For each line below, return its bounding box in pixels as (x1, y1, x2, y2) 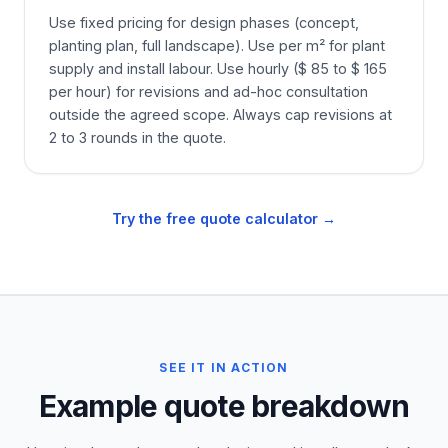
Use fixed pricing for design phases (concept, (49, 14, 359, 31)
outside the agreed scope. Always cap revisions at (49, 106, 392, 123)
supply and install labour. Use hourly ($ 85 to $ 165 (49, 60, 387, 77)
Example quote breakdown (38, 388, 410, 424)
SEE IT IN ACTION (159, 360, 289, 375)
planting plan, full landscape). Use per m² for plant (49, 37, 385, 54)
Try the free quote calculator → (112, 210, 336, 227)
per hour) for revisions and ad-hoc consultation (49, 83, 368, 100)
